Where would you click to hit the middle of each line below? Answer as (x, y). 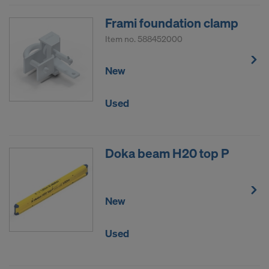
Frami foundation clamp (172, 23)
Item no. (121, 38)
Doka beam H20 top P (167, 153)
